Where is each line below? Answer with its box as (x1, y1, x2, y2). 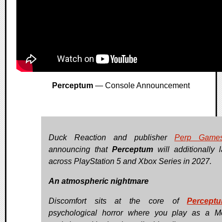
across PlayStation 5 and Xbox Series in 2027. (49, 157, 212, 166)
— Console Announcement (93, 81, 190, 90)
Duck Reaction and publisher (49, 133, 174, 142)
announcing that (49, 145, 112, 154)
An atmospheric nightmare (49, 177, 149, 186)
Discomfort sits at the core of (49, 197, 187, 206)
